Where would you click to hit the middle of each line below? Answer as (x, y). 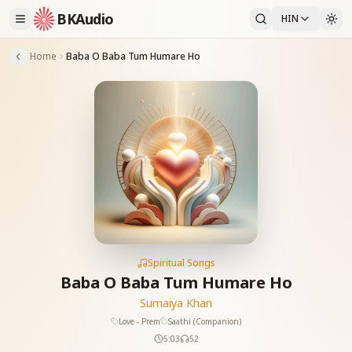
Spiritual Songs (181, 263)
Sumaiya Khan (176, 303)
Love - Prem (139, 321)
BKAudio (85, 19)
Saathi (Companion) (205, 321)
